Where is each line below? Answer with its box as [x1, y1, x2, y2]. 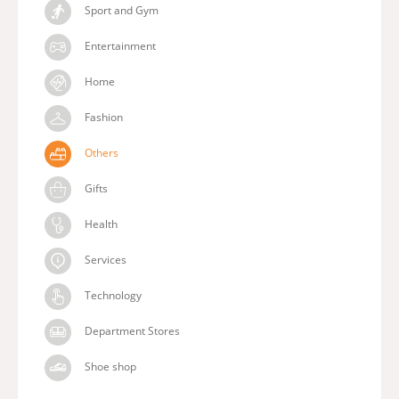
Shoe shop [82, 359, 136, 375]
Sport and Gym [82, 3, 159, 19]
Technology [82, 288, 142, 304]
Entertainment [82, 38, 156, 54]
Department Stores [82, 323, 180, 339]
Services [82, 252, 126, 268]
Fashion [82, 110, 123, 126]
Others [82, 145, 118, 161]
